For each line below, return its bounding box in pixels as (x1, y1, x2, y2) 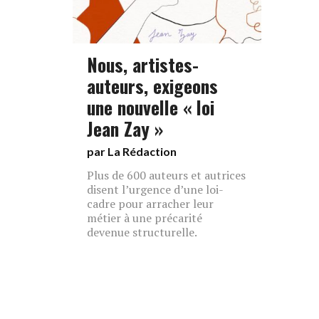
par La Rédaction (87, 145, 177, 158)
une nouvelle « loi (87, 93, 214, 120)
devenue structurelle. (87, 224, 197, 240)
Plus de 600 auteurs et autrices (87, 167, 246, 183)
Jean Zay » (87, 115, 163, 142)
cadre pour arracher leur (87, 196, 214, 211)
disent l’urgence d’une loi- (87, 182, 224, 197)
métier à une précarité (87, 210, 202, 226)
